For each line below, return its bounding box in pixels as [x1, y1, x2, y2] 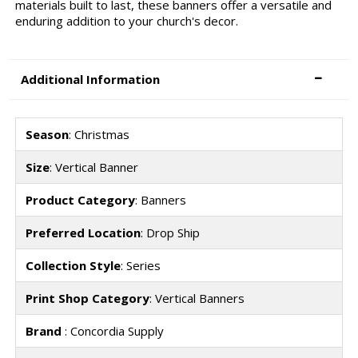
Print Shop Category [25, 290, 149, 307]
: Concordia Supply [64, 323, 164, 340]
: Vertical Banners [149, 290, 245, 307]
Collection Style [25, 257, 121, 274]
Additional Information [21, 70, 161, 87]
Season [25, 126, 69, 143]
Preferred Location [25, 225, 141, 241]
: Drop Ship [140, 225, 200, 241]
